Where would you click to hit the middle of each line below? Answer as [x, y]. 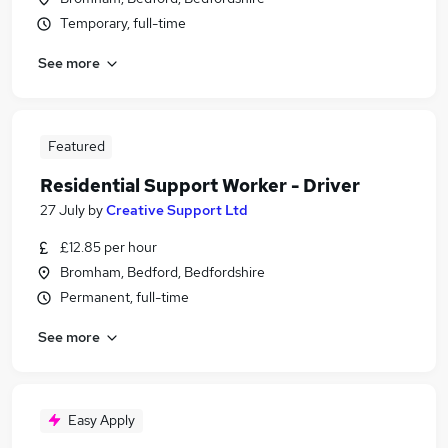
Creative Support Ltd [177, 210]
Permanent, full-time [124, 297]
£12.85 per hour [108, 247]
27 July [62, 210]
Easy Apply [101, 420]
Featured [76, 146]
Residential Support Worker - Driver [200, 185]
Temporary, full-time [123, 23]
